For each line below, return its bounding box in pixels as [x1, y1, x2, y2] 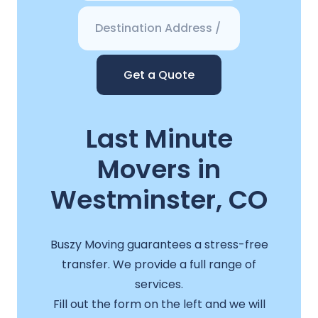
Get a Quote [124, 67, 194, 84]
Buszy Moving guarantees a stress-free [50, 236, 268, 253]
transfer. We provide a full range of [62, 256, 256, 273]
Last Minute [85, 121, 233, 158]
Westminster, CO [50, 182, 268, 219]
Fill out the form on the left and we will [53, 295, 265, 312]
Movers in [97, 151, 221, 188]
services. [135, 275, 183, 292]
